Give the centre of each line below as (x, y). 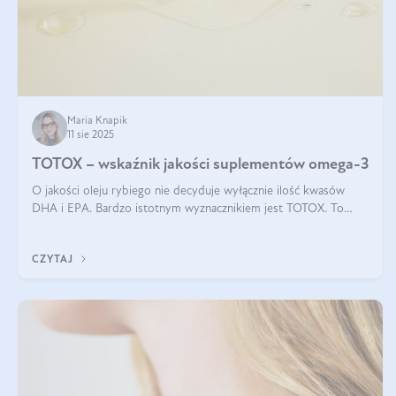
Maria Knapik (97, 121)
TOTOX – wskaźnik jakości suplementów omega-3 (200, 165)
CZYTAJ (54, 260)
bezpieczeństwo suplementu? (108, 244)
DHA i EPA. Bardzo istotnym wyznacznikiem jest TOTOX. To (188, 209)
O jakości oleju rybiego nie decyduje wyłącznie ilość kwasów (188, 191)
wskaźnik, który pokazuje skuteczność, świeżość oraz (169, 227)
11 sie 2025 (91, 135)
